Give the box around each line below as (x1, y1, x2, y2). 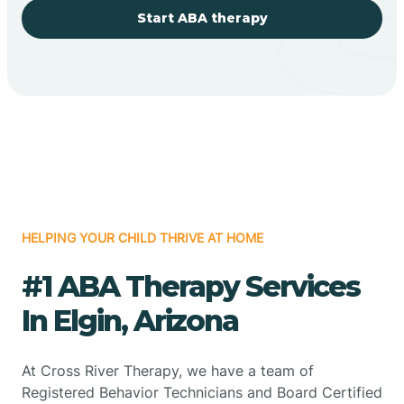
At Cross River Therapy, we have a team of (22, 361, 314, 380)
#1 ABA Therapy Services (22, 268, 360, 304)
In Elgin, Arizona (22, 302, 238, 338)
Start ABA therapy (136, 9, 268, 26)
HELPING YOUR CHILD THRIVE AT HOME (22, 229, 263, 245)
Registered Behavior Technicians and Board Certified (22, 382, 382, 401)
